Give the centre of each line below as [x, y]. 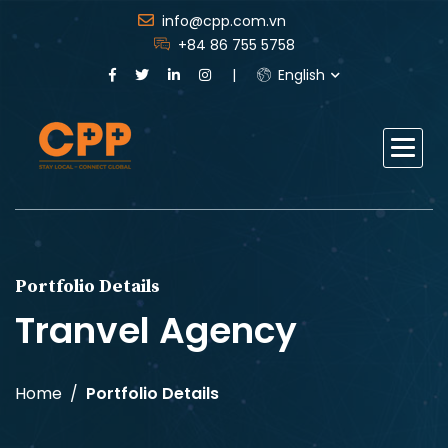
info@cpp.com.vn [223, 21]
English [299, 75]
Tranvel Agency [156, 330]
